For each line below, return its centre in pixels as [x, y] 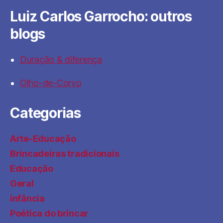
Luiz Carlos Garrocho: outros [101, 16]
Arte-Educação [43, 139]
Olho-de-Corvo [51, 83]
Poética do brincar [50, 213]
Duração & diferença [61, 59]
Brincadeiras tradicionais [65, 154]
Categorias [45, 113]
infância [27, 198]
